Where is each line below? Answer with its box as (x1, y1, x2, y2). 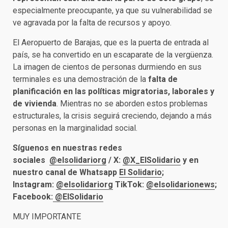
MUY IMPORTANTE (13, 212, 81, 221)
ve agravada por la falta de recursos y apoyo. (13, 18, 172, 27)
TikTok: (113, 180, 146, 189)
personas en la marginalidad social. (13, 123, 137, 133)
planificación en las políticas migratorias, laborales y (13, 87, 214, 96)
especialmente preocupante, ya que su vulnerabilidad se (13, 6, 212, 15)
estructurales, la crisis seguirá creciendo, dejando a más (13, 111, 212, 121)
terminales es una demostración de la (13, 74, 148, 84)
